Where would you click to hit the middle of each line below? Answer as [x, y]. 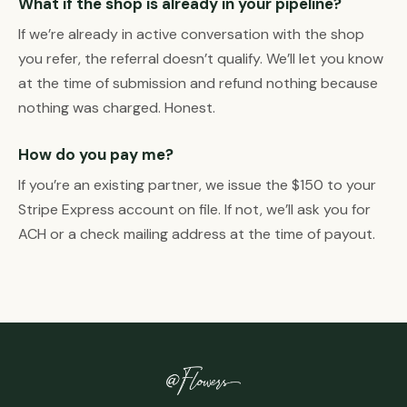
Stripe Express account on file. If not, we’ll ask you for [194, 209]
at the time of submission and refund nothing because [198, 83]
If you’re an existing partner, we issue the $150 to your [197, 185]
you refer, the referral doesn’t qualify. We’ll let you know [201, 59]
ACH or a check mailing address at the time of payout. [197, 234]
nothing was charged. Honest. [117, 108]
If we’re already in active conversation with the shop [191, 34]
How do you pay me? [96, 154]
